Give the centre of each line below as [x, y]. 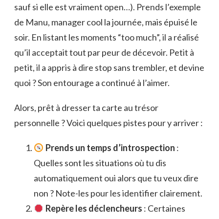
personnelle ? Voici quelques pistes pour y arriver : [109, 123]
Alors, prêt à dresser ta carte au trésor [86, 108]
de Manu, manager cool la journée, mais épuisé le [106, 22]
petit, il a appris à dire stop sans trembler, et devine [109, 68]
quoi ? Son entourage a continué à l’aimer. [92, 83]
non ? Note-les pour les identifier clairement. [118, 193]
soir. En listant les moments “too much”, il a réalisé [107, 37]
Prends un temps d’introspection [110, 148]
